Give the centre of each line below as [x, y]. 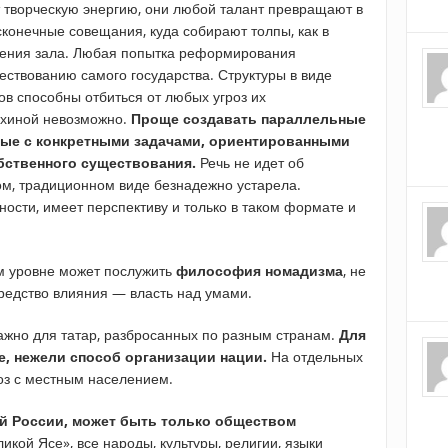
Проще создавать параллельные [248, 119]
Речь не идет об [250, 163]
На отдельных [315, 357]
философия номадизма [259, 271]
